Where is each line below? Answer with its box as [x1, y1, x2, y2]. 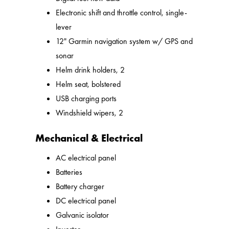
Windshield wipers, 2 [56, 107, 124, 119]
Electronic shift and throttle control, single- [56, 7, 188, 18]
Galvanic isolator [56, 210, 109, 221]
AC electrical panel [56, 152, 117, 164]
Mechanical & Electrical [35, 131, 143, 145]
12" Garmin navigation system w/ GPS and [56, 36, 193, 47]
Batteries [56, 167, 83, 178]
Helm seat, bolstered [56, 79, 121, 90]
